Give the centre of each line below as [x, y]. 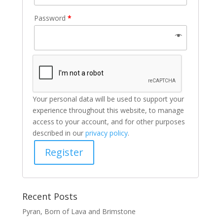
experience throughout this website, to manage [108, 110]
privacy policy [106, 133]
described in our [59, 133]
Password [51, 18]
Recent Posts [50, 196]
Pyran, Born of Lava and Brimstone [79, 211]
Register [64, 152]
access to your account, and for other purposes [109, 122]
